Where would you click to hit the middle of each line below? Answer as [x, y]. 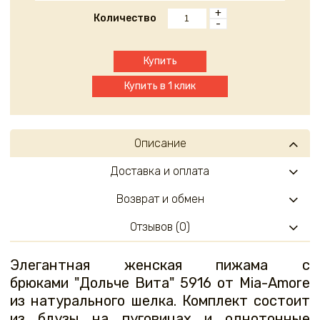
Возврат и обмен [160, 199]
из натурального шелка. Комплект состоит [160, 301]
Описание [160, 144]
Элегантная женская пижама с [160, 265]
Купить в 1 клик [160, 86]
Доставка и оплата [160, 171]
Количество [125, 19]
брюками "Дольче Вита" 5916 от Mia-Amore [160, 283]
